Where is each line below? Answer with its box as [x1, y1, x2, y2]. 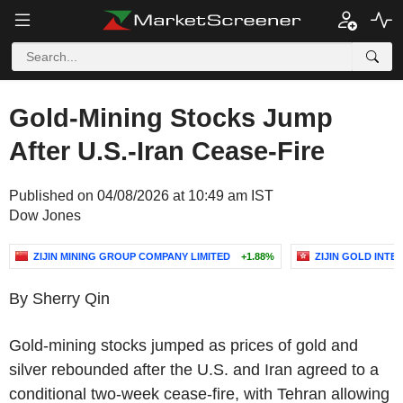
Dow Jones [9, 208, 81, 223]
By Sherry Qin [9, 290, 110, 308]
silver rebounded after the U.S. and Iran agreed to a [9, 361, 379, 379]
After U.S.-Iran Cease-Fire [9, 137, 325, 166]
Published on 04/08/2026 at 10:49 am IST [9, 188, 273, 203]
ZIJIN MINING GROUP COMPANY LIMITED [33, 251, 230, 262]
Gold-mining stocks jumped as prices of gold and [9, 336, 358, 354]
